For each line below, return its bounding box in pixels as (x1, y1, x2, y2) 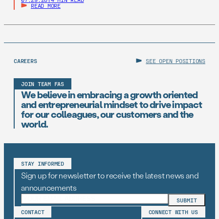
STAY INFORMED (21, 160, 64, 167)
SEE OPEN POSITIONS (146, 57, 205, 64)
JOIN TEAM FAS (21, 80, 64, 87)
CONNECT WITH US (148, 208, 198, 215)
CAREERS (14, 57, 37, 64)
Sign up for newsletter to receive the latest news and (21, 170, 199, 180)
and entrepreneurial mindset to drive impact (21, 98, 202, 110)
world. (21, 117, 48, 130)
